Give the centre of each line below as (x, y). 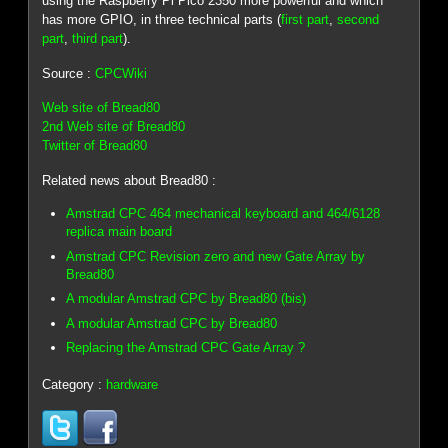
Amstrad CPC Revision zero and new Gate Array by (216, 256)
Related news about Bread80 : (129, 180)
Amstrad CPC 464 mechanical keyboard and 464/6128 (223, 214)
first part (305, 19)
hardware (132, 385)
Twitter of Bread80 (95, 146)
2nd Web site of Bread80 (114, 127)
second (358, 19)
